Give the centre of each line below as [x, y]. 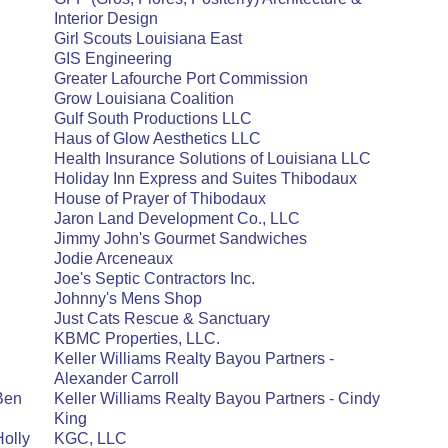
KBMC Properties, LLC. [137, 338]
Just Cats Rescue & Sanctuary [162, 318]
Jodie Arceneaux [113, 258]
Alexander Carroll [116, 378]
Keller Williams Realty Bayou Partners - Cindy [217, 398]
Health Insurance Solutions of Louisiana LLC [212, 158]
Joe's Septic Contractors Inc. [154, 278]
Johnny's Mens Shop [128, 298]
